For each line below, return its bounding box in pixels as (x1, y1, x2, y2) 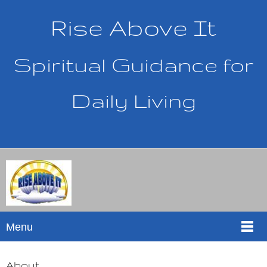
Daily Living (71, 89, 196, 112)
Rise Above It (51, 14, 216, 40)
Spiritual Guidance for (13, 53, 254, 76)
